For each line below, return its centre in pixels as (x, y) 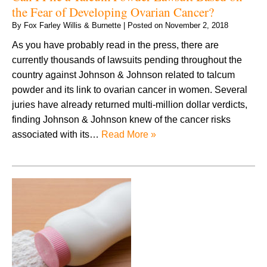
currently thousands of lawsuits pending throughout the (127, 60)
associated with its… (57, 134)
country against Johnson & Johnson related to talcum (123, 74)
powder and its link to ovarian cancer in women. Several (130, 89)
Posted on (146, 25)
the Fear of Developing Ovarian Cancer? (113, 12)
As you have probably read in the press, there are (115, 45)
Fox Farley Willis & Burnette (72, 25)
